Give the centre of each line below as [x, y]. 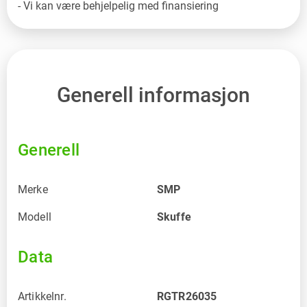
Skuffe [174, 217]
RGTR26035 [187, 297]
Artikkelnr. [42, 297]
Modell [35, 217]
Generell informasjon [153, 95]
